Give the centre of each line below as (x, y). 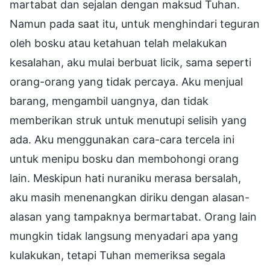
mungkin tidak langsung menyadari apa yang (124, 236)
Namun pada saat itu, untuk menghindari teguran (135, 24)
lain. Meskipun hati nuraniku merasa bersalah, (125, 178)
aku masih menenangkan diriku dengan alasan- (130, 197)
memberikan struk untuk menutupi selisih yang (128, 120)
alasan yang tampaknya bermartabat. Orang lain (133, 216)
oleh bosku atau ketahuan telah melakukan (118, 43)
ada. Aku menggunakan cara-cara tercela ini (122, 139)
